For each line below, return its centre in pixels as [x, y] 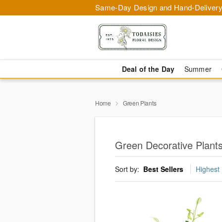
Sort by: [128, 169]
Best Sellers [163, 169]
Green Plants [139, 103]
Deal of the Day [148, 69]
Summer [198, 69]
